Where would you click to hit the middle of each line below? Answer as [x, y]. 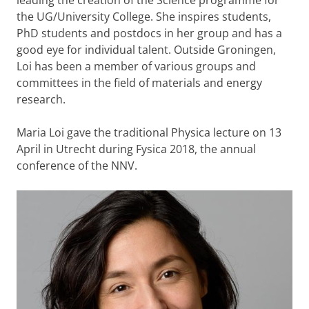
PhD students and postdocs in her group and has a [149, 33]
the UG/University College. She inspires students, [144, 17]
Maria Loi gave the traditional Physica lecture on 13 [149, 132]
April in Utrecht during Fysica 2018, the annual [136, 149]
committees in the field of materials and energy [139, 83]
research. [41, 99]
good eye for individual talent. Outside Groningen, [146, 50]
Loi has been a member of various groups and [136, 66]
